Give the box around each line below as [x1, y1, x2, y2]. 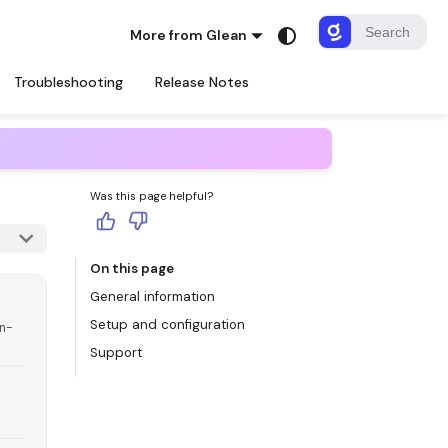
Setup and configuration [90, 316, 245, 334]
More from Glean [130, 26, 248, 44]
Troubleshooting [14, 73, 123, 91]
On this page [90, 260, 174, 278]
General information [90, 288, 215, 306]
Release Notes [155, 73, 249, 91]
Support [90, 344, 142, 362]
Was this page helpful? [90, 189, 214, 204]
